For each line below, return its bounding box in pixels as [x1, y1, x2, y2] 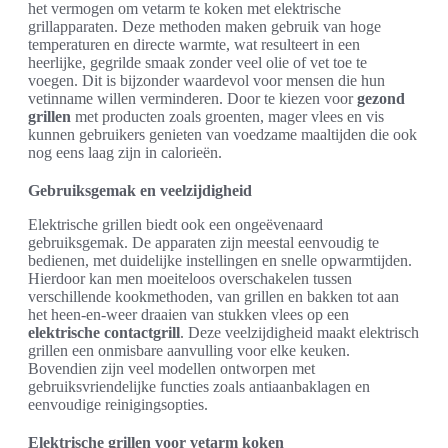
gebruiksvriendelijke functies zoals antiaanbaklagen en [28, 378, 370, 395]
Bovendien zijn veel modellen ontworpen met [28, 360, 315, 377]
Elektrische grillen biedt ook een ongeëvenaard [28, 216, 323, 233]
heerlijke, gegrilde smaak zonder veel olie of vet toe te [28, 54, 367, 71]
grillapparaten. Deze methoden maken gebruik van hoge [28, 18, 381, 35]
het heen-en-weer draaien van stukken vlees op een [28, 306, 349, 323]
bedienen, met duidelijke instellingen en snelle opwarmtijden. [28, 252, 412, 269]
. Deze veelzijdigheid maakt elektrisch [180, 324, 419, 341]
